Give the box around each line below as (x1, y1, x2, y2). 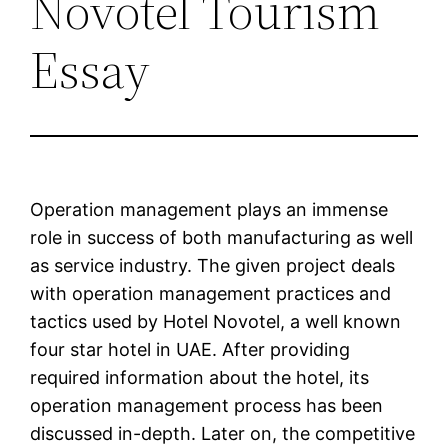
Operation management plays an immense (30, 199, 389, 221)
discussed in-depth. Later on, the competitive (30, 423, 416, 445)
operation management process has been (30, 395, 384, 417)
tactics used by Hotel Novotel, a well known (30, 311, 402, 333)
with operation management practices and (30, 283, 392, 305)
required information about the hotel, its (30, 367, 370, 389)
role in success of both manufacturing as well (30, 227, 414, 249)
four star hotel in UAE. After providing (30, 339, 351, 361)
